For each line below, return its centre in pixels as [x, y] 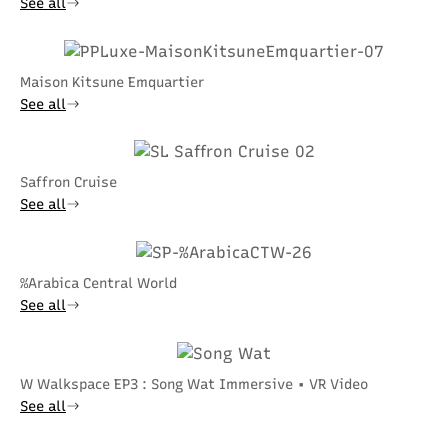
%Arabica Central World [98, 284]
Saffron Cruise [68, 183]
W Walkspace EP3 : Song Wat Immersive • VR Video [194, 384]
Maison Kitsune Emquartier [112, 82]
